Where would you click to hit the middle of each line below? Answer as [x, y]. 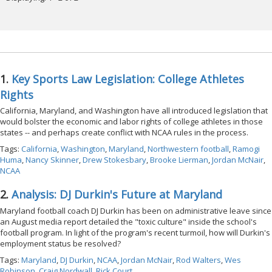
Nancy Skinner [52, 160]
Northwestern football [188, 149]
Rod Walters [199, 260]
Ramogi [246, 149]
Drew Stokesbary [114, 160]
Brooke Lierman [179, 160]
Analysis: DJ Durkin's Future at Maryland [117, 195]
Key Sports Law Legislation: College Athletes [128, 79]
